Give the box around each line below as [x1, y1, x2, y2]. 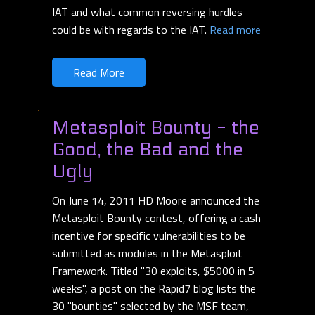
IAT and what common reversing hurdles [52, 4, 243, 21]
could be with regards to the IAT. [52, 21, 210, 39]
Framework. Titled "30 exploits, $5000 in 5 [52, 262, 255, 280]
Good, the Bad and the [52, 139, 243, 161]
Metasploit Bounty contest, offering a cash [52, 210, 261, 227]
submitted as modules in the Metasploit [52, 245, 243, 262]
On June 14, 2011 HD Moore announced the [52, 192, 259, 210]
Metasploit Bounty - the [52, 117, 259, 139]
